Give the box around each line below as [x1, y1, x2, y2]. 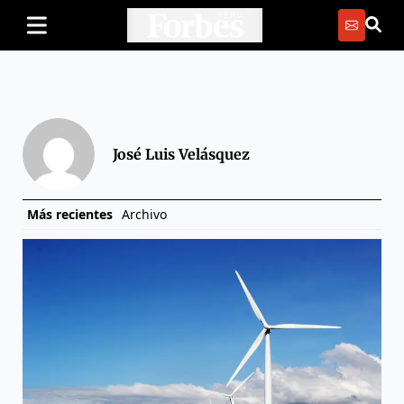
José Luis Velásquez [113, 145, 250, 163]
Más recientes [27, 206, 113, 223]
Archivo [122, 206, 167, 223]
